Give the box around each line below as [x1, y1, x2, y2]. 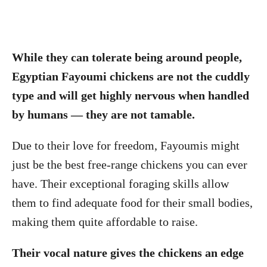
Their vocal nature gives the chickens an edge [12, 246, 244, 259]
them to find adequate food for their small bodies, [12, 196, 253, 209]
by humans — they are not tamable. [12, 108, 198, 121]
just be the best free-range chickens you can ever [12, 158, 247, 171]
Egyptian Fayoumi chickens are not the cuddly [12, 70, 250, 83]
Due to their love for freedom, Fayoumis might [12, 139, 240, 152]
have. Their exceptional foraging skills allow [12, 177, 229, 190]
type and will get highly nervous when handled [12, 89, 249, 102]
